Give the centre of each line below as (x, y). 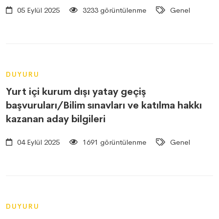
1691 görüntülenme (113, 142)
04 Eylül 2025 (37, 142)
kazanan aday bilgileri (56, 119)
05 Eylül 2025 (37, 10)
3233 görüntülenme (113, 10)
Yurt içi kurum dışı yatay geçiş (76, 92)
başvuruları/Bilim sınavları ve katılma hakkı (104, 105)
